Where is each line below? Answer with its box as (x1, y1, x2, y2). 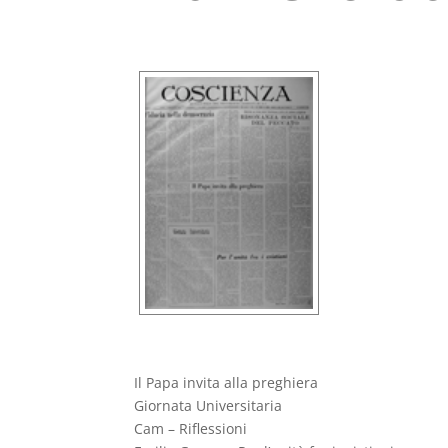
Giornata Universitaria (134, 396, 283, 416)
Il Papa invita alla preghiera (134, 373, 319, 393)
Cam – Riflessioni (134, 419, 248, 439)
